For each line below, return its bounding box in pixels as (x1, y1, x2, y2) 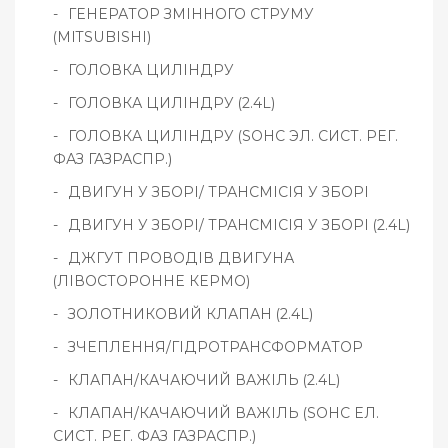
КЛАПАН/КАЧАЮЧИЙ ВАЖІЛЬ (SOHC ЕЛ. (68, 404, 379, 423)
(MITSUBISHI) (53, 28, 151, 47)
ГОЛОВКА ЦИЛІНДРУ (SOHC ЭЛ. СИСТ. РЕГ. (68, 127, 398, 146)
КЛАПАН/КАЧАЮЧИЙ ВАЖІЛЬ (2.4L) (68, 371, 340, 390)
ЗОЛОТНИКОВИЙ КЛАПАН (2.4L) (68, 305, 313, 324)
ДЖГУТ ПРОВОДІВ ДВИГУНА (68, 249, 294, 268)
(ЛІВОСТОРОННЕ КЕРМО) (53, 272, 250, 291)
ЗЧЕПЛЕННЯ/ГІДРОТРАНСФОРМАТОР (68, 338, 363, 357)
